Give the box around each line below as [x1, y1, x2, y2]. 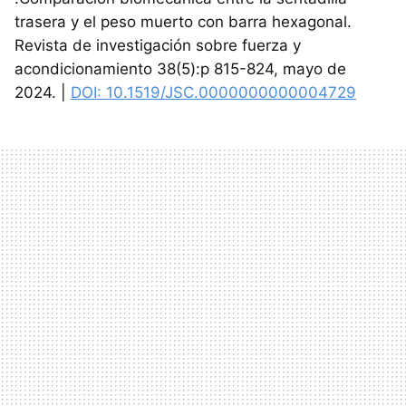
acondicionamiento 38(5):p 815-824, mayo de [14, 59, 346, 78]
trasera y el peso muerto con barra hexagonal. [14, 12, 352, 31]
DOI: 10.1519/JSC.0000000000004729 [71, 82, 356, 101]
